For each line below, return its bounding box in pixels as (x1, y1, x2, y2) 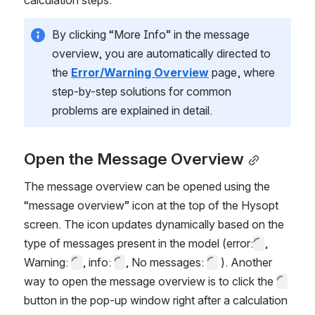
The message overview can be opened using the (24, 179, 270, 194)
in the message (174, 27, 250, 41)
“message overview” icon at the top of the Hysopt (24, 198, 278, 213)
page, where (209, 65, 275, 79)
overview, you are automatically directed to (52, 46, 271, 60)
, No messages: (125, 255, 207, 270)
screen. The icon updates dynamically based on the (24, 217, 284, 232)
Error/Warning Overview (71, 65, 209, 79)
